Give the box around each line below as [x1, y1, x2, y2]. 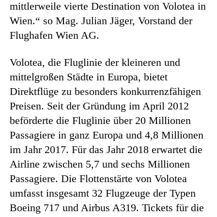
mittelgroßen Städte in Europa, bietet [10, 70, 168, 83]
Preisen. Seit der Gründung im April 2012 [10, 99, 189, 112]
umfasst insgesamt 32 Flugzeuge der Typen [10, 186, 196, 199]
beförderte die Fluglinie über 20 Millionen [10, 114, 191, 126]
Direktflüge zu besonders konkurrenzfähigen [10, 85, 201, 97]
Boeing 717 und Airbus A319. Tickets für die [10, 201, 204, 214]
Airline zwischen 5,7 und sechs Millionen [10, 157, 190, 170]
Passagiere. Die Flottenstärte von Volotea [10, 172, 187, 185]
